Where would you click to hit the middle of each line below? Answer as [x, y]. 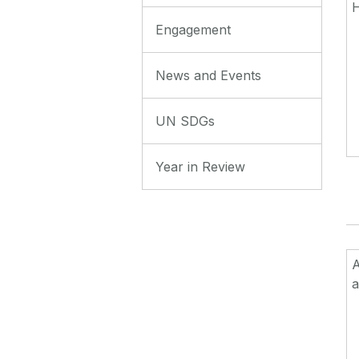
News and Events [208, 75]
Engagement [193, 29]
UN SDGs [185, 121]
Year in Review [200, 166]
